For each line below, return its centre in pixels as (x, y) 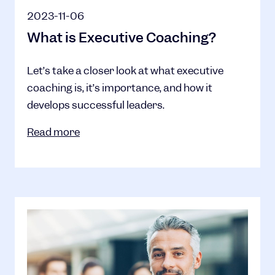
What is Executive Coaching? (122, 38)
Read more (53, 132)
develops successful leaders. (96, 105)
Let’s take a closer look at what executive (125, 71)
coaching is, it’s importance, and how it (120, 88)
